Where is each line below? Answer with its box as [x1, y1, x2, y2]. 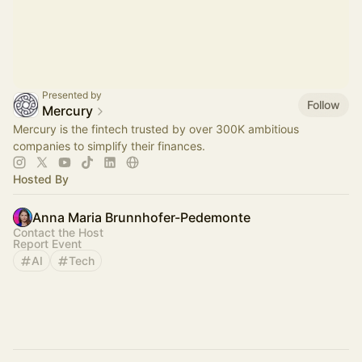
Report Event [13, 237, 82, 250]
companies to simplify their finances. [13, 139, 205, 153]
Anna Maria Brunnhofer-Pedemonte [32, 209, 250, 225]
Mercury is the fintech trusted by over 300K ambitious [13, 122, 299, 136]
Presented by [42, 89, 102, 101]
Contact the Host [13, 225, 103, 239]
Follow [307, 97, 340, 112]
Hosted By [13, 172, 69, 186]
